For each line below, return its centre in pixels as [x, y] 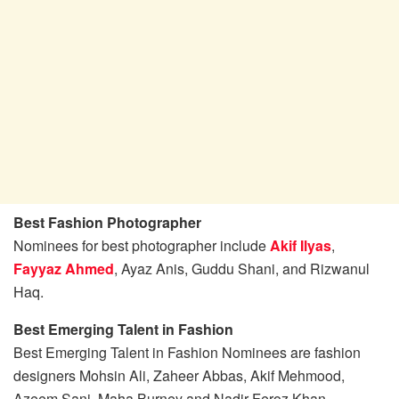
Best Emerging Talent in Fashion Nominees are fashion [187, 352]
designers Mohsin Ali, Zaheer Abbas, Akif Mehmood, [179, 375]
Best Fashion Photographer [107, 222]
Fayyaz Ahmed [64, 268]
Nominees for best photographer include [142, 245]
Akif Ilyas [301, 245]
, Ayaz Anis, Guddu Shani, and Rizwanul [242, 268]
